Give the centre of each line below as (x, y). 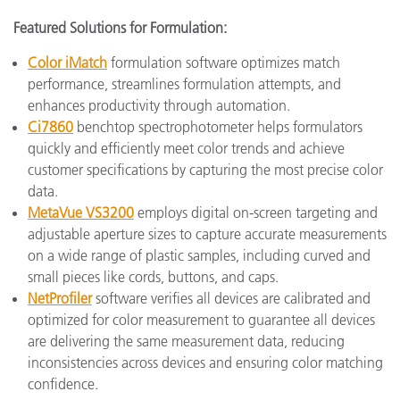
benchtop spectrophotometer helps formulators (218, 126)
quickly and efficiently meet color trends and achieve (186, 148)
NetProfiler (60, 298)
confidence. (63, 383)
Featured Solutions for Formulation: (120, 27)
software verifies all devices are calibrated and (231, 298)
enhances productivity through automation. (159, 105)
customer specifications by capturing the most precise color (205, 169)
